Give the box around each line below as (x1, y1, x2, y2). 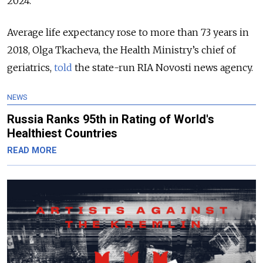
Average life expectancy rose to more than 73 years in (7, 26, 249, 38)
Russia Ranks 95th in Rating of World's (7, 112, 214, 126)
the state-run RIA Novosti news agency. (72, 62, 253, 73)
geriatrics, (7, 62, 54, 73)
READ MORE (7, 146, 57, 156)
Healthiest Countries (7, 126, 117, 140)
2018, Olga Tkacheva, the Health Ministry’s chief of (7, 44, 236, 56)
